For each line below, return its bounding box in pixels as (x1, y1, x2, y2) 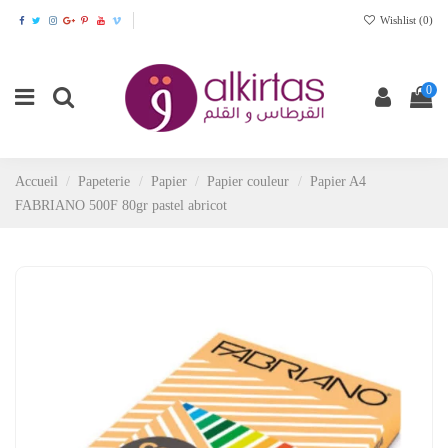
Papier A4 (309, 173, 366, 190)
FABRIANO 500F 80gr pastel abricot (15, 197, 227, 214)
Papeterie (78, 173, 131, 190)
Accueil (15, 173, 58, 190)
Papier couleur (207, 173, 290, 190)
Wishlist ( (377, 13, 423, 26)
